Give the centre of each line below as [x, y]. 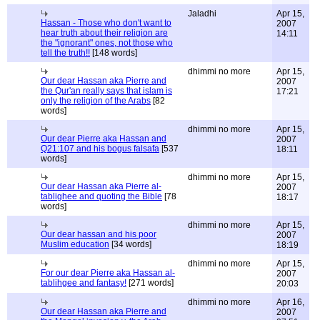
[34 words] [130, 244]
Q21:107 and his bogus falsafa [100, 149]
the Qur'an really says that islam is [106, 91]
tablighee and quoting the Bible [101, 196]
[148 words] [114, 53]
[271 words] [150, 283]
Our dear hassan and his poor [99, 234]
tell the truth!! [65, 53]
